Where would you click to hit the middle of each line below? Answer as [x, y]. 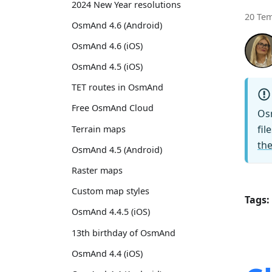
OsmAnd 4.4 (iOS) [107, 253]
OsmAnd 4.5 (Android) [117, 149]
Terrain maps [99, 129]
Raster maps [97, 170]
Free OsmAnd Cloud [113, 108]
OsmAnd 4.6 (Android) [117, 25]
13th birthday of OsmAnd [124, 233]
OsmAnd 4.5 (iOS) [107, 67]
